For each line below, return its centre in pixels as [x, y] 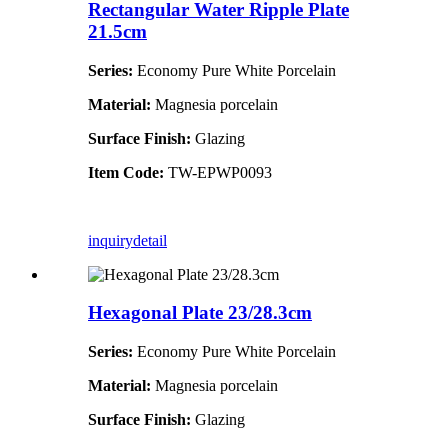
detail [150, 240]
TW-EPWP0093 [220, 172]
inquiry [110, 240]
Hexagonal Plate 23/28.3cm [200, 313]
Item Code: [128, 172]
